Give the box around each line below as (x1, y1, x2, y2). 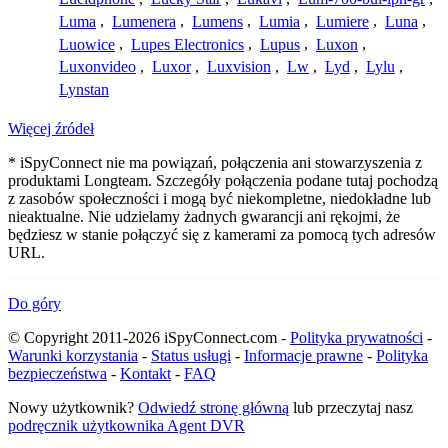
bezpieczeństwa (8, 365, 107, 383)
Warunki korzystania (8, 347, 138, 365)
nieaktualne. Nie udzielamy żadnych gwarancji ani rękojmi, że (8, 208, 400, 226)
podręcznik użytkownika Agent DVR (8, 417, 245, 435)
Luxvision (207, 58, 271, 76)
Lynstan (59, 81, 109, 99)
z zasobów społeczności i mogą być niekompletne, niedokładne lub (8, 190, 431, 208)
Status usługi (151, 347, 231, 365)
